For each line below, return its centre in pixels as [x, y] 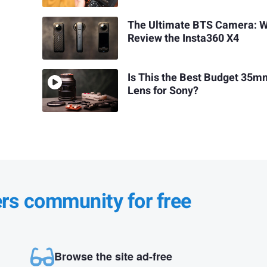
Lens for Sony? [163, 91]
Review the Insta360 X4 [184, 38]
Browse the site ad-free [113, 256]
